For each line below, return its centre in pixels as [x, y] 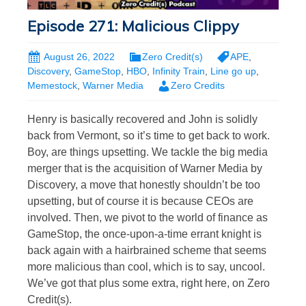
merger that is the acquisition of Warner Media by [145, 168]
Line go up [233, 71]
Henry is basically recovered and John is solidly [142, 119]
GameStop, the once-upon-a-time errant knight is [144, 234]
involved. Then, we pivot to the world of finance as [148, 217]
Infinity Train [179, 71]
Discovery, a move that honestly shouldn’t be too [144, 184]
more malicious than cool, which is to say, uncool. [146, 266]
